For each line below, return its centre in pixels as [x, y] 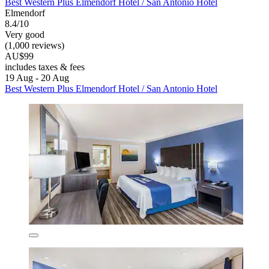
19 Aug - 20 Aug [37, 77]
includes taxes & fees [45, 67]
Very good [25, 34]
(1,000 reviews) [35, 45]
